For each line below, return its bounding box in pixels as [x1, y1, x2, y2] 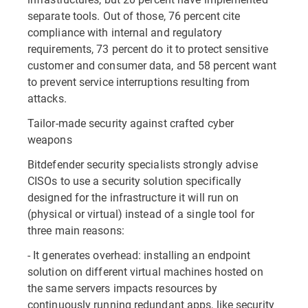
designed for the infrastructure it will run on [27, 190, 239, 204]
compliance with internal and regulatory [27, 25, 222, 39]
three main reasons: [27, 223, 124, 237]
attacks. [27, 91, 67, 105]
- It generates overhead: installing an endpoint [27, 247, 251, 262]
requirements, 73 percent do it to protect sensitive [27, 41, 268, 56]
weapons [27, 132, 72, 146]
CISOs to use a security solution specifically [27, 173, 242, 188]
